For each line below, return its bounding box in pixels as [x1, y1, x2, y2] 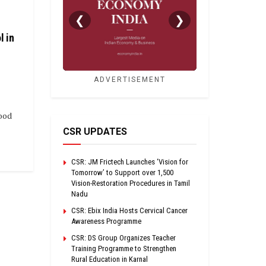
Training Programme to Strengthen [71, 243, 176, 253]
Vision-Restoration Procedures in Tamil [71, 178, 190, 188]
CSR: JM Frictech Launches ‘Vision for [71, 157, 188, 166]
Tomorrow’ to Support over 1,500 [71, 167, 173, 177]
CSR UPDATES [63, 125, 127, 137]
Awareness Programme [71, 216, 141, 226]
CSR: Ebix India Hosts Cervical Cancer [71, 205, 188, 215]
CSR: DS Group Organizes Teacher [71, 233, 176, 242]
